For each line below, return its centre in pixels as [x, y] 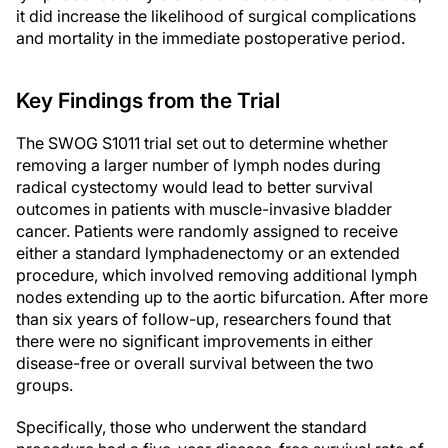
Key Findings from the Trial [148, 101]
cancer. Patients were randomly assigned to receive [207, 231]
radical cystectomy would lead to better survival [194, 187]
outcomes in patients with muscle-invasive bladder [204, 209]
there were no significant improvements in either [194, 341]
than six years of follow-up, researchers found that [203, 319]
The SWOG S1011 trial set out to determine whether [202, 143]
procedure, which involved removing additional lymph [216, 275]
